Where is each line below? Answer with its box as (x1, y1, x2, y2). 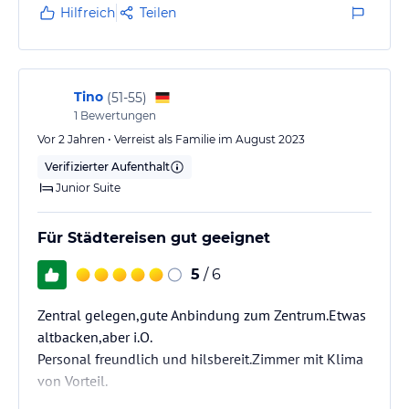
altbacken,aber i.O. (37, 328, 152, 346)
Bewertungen (78, 109, 156, 122)
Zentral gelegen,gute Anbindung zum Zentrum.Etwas (37, 306, 366, 324)
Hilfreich (60, 5, 115, 21)
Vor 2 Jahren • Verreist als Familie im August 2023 (37, 132, 305, 146)
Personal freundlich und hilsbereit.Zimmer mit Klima (37, 350, 363, 368)
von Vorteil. (37, 372, 108, 390)
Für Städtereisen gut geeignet (37, 229, 270, 246)
